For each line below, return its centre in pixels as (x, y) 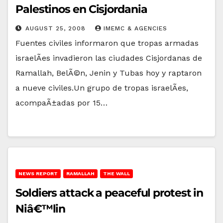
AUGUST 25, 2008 (57, 28)
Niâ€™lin (41, 209)
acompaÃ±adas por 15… (61, 103)
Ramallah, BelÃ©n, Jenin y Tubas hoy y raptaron (109, 73)
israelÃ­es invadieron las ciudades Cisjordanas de (109, 58)
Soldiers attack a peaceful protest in (110, 193)
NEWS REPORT (38, 173)
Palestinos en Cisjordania (81, 9)
